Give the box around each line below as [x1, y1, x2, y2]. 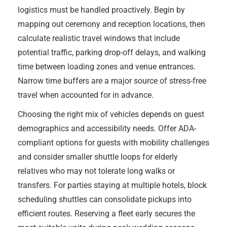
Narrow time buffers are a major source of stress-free [18, 76, 206, 86]
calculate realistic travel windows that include [18, 33, 180, 43]
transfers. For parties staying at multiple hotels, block [18, 180, 207, 190]
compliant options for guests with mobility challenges [18, 138, 209, 147]
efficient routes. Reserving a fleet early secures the [18, 209, 195, 218]
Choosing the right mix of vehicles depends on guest [18, 109, 204, 119]
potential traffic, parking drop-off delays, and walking [18, 48, 206, 57]
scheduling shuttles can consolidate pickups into [18, 195, 192, 204]
